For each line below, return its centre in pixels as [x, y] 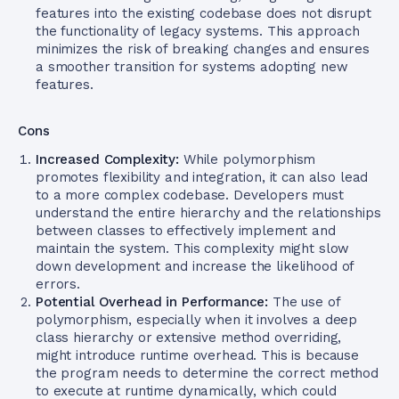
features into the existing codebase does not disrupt [204, 13]
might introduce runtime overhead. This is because [197, 355]
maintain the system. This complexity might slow [193, 248]
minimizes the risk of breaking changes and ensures [203, 49]
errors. [58, 284]
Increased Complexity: [107, 159]
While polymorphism [247, 159]
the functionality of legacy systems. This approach [198, 31]
